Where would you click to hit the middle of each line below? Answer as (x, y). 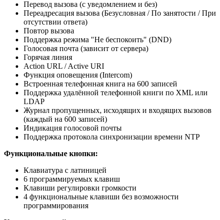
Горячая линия (48, 57)
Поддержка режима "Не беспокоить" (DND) (97, 40)
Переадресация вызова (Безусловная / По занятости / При (120, 13)
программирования (56, 206)
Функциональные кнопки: (51, 154)
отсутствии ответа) (55, 22)
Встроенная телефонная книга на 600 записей (100, 84)
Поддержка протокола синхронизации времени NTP (112, 137)
